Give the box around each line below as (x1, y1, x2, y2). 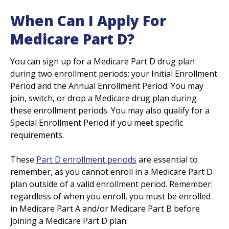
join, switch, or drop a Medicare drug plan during (10, 92, 197, 104)
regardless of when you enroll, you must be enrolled (10, 190, 211, 202)
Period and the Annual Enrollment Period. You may (10, 80, 203, 91)
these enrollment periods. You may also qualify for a (10, 104, 210, 116)
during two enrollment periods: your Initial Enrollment (10, 67, 217, 79)
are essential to (136, 153, 198, 165)
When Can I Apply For (10, 10, 166, 30)
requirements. (10, 129, 64, 141)
